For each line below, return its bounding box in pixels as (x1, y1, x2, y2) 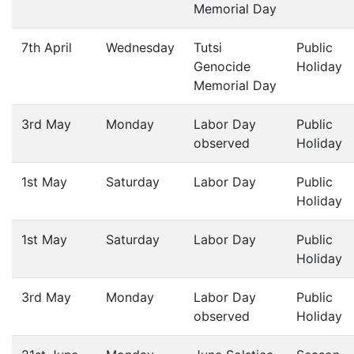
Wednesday (106, 40, 175, 55)
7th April (21, 40, 72, 55)
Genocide (194, 58, 250, 74)
